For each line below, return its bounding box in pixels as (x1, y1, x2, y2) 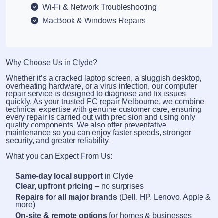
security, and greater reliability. (6, 136, 110, 145)
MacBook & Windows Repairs (42, 17, 146, 25)
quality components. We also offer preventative (6, 120, 166, 129)
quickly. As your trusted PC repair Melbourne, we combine (6, 97, 204, 106)
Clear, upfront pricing (15, 182, 93, 191)
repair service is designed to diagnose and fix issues (6, 89, 186, 98)
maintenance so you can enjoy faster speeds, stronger (6, 128, 191, 137)
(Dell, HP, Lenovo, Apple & (117, 193, 211, 201)
